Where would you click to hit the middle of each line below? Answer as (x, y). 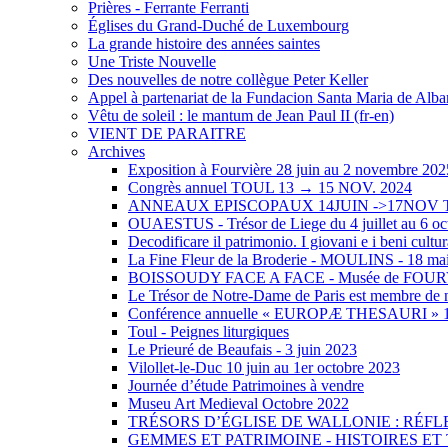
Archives (116, 151)
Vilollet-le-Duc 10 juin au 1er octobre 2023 (264, 367)
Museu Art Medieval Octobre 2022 (238, 403)
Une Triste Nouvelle (152, 61)
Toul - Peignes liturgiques (208, 331)
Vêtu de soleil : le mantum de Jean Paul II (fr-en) (241, 115)
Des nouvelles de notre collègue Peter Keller (228, 79)
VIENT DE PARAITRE (167, 133)
